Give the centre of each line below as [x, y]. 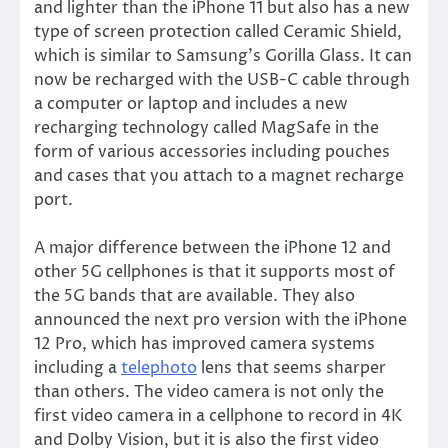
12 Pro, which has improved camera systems [204, 343]
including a [77, 367]
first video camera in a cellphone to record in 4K [218, 415]
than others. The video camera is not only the [209, 391]
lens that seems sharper [291, 367]
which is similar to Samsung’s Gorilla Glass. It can [223, 55]
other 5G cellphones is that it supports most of [214, 271]
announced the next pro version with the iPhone [220, 319]
